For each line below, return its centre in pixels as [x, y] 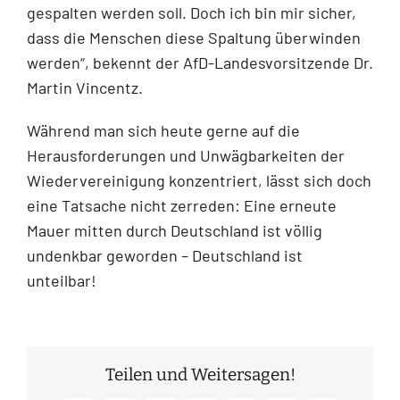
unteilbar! [62, 280]
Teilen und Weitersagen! [200, 374]
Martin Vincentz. [85, 87]
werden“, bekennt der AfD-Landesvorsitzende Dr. [200, 62]
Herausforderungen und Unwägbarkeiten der [186, 155]
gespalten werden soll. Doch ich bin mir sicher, [192, 12]
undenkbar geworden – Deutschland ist [165, 255]
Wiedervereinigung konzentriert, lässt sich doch [199, 180]
